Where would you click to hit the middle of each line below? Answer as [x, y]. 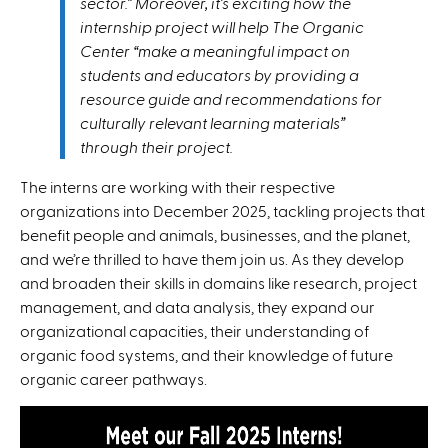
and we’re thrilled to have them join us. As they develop [212, 258]
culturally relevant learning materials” [212, 122]
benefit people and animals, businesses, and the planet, [215, 234]
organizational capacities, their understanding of [194, 330]
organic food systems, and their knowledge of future [206, 354]
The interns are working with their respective [177, 186]
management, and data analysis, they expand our [197, 306]
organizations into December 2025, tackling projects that [222, 210]
